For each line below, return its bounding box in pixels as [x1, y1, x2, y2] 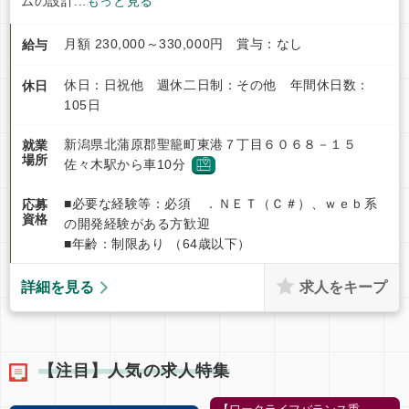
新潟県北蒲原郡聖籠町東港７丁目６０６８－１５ [64, 137, 370, 152]
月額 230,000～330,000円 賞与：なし [64, 37, 303, 52]
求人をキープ [299, 278, 387, 295]
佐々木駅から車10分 [64, 157, 191, 173]
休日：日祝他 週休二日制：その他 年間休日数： [64, 78, 370, 93]
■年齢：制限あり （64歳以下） [64, 236, 251, 252]
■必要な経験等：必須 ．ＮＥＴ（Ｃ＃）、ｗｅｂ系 [64, 196, 378, 212]
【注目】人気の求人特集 [38, 362, 230, 381]
